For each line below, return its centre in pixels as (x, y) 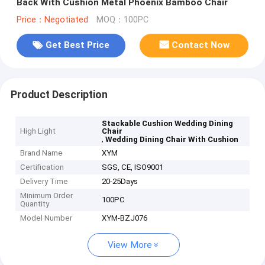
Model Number (46, 218)
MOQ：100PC (122, 20)
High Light (38, 131)
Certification (42, 167)
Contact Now (201, 45)
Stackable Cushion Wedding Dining (168, 124)
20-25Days (120, 182)
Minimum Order (47, 196)
